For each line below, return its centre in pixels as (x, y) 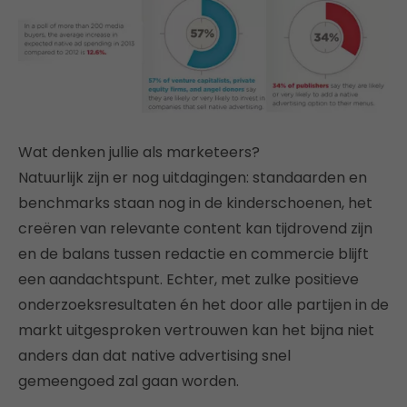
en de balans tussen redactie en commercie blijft (194, 253)
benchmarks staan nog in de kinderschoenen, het (195, 203)
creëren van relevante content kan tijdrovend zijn (195, 228)
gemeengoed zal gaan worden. (129, 381)
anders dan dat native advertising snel (154, 355)
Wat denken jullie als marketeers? (139, 152)
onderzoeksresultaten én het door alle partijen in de (203, 304)
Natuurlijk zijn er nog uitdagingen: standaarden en (193, 177)
